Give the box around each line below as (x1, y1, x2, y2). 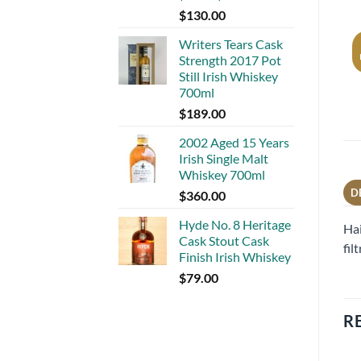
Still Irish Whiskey (179, 68, 278, 84)
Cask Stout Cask (179, 232, 269, 248)
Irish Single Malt (179, 150, 268, 166)
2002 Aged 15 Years (179, 134, 289, 150)
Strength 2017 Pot (179, 52, 281, 68)
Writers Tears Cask (179, 35, 283, 52)
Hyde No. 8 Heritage (179, 216, 291, 232)
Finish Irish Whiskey (179, 248, 291, 264)
